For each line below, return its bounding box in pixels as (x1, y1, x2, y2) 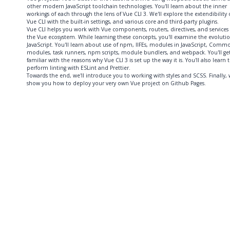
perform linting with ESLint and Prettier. (27, 64, 130, 71)
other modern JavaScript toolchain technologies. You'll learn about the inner (27, 2, 227, 10)
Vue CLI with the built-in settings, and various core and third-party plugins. (27, 17, 219, 25)
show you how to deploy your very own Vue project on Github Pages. (27, 79, 206, 87)
